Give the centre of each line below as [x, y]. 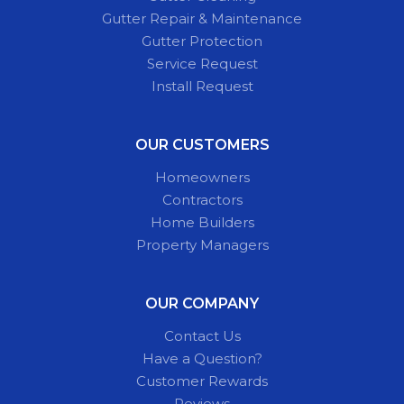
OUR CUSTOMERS [202, 144]
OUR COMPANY [202, 303]
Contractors [202, 199]
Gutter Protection [202, 41]
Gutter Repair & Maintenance [202, 18]
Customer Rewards [202, 381]
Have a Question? [202, 358]
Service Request [202, 63]
